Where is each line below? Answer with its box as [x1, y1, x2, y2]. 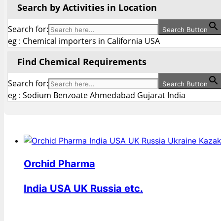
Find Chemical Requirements [17, 56, 147, 68]
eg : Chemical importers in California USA [8, 36, 160, 47]
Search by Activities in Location [17, 1, 157, 14]
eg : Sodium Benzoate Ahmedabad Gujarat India [8, 90, 185, 101]
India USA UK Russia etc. [24, 183, 143, 195]
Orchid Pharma [24, 158, 95, 170]
